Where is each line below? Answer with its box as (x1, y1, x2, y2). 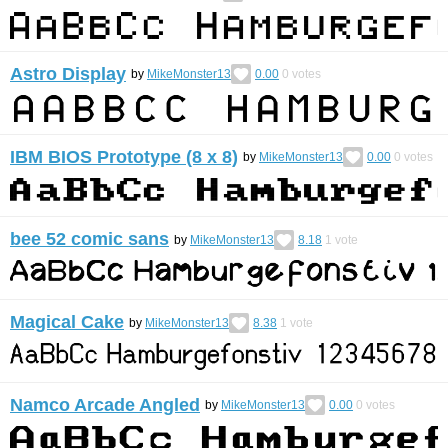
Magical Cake (10, 312, 124, 332)
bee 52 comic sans (10, 229, 169, 250)
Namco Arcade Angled (10, 394, 200, 415)
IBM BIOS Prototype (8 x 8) (10, 146, 238, 167)
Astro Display (10, 63, 126, 84)
